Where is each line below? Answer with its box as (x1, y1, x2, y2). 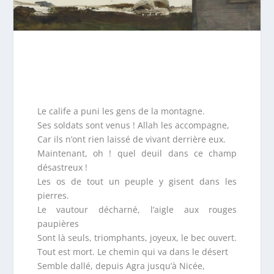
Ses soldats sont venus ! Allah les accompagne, (37, 119, 229, 131)
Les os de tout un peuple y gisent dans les (37, 175, 237, 187)
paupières (37, 217, 79, 229)
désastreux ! (37, 161, 87, 173)
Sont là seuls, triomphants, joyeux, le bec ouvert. (37, 231, 237, 243)
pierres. (37, 189, 69, 201)
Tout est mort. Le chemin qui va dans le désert (37, 245, 228, 257)
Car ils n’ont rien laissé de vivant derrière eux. (37, 133, 226, 145)
